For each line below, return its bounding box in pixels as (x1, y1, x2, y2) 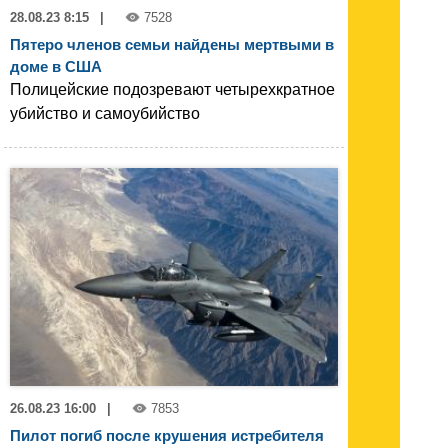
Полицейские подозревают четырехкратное (10, 80, 335, 98)
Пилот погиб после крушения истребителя (10, 427, 324, 445)
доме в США (10, 57, 102, 75)
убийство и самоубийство (10, 104, 200, 122)
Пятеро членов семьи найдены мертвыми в (10, 35, 334, 53)
